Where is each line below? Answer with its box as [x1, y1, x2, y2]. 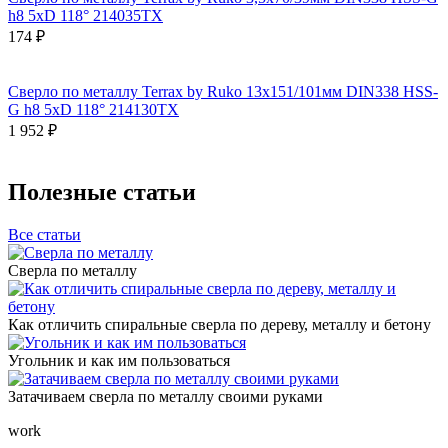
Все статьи [8, 225, 81, 243]
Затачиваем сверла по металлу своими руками [8, 387, 323, 405]
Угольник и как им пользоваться [8, 351, 230, 369]
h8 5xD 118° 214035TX [8, 6, 163, 24]
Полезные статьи [8, 178, 196, 205]
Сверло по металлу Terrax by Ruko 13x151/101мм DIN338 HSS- [8, 82, 438, 100]
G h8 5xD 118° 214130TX [8, 100, 179, 118]
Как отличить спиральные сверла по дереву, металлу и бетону [8, 315, 431, 333]
